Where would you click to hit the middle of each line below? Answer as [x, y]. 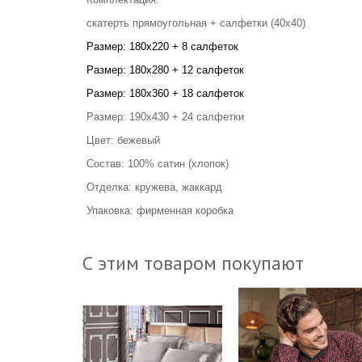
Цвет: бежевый [123, 140]
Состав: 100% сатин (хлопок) [158, 164]
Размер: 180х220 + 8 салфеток [162, 46]
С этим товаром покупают [193, 263]
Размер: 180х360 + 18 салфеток [165, 93]
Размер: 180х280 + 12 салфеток [165, 70]
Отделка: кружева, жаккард [154, 187]
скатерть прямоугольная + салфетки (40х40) [196, 23]
